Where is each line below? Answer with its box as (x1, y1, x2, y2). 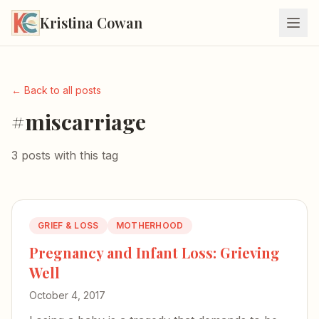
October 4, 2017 (29, 289, 105, 301)
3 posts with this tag (11, 148, 118, 162)
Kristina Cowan (40, 13, 142, 32)
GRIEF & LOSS (38, 220, 99, 231)
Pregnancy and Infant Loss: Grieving (29, 243, 280, 262)
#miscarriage (11, 108, 146, 136)
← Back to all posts (11, 84, 101, 96)
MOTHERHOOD (115, 220, 184, 231)
